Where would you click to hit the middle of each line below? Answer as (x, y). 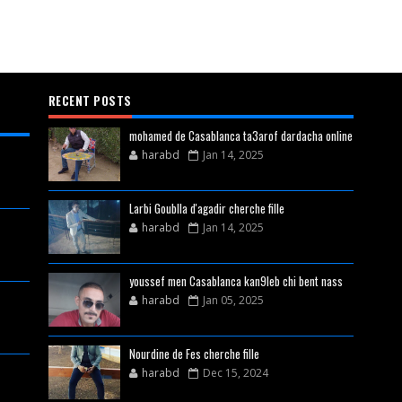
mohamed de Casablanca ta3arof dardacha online (240, 135)
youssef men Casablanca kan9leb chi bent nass (236, 281)
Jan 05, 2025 (233, 300)
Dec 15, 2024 (235, 373)
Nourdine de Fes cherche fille (194, 354)
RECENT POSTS (90, 100)
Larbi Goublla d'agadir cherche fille (206, 208)
